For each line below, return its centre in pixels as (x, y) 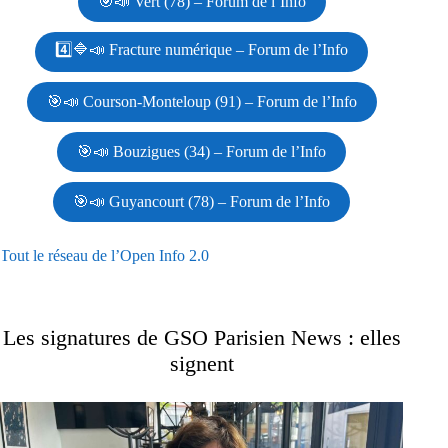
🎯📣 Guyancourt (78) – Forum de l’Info (202, 201)
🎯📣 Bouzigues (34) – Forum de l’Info (202, 151)
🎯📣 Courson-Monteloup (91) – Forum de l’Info (201, 101)
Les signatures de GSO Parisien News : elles (201, 337)
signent (201, 363)
